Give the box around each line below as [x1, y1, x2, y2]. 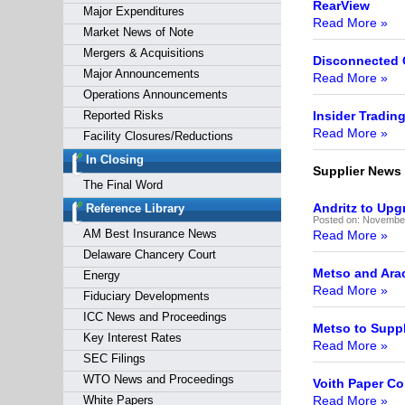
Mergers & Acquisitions [82, 46, 204, 60]
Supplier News [312, 164, 401, 178]
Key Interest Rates [82, 331, 182, 344]
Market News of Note [82, 25, 193, 39]
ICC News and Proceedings [82, 310, 227, 324]
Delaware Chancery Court [82, 248, 216, 261]
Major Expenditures [82, 5, 184, 18]
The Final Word [82, 178, 163, 192]
